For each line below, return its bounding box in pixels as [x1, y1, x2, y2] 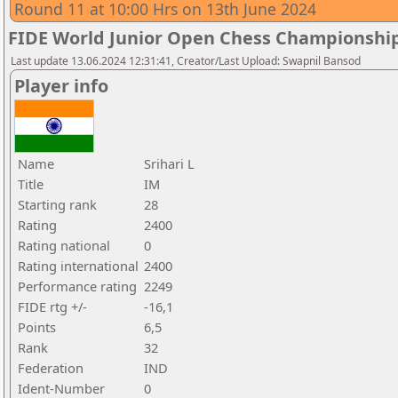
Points [18, 318, 56, 336]
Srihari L [144, 155, 195, 172]
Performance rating [18, 277, 137, 295]
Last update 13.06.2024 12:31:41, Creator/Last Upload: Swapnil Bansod [11, 53, 361, 68]
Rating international [18, 257, 139, 275]
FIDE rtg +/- [18, 298, 87, 315]
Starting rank [18, 195, 97, 213]
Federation [18, 359, 84, 377]
